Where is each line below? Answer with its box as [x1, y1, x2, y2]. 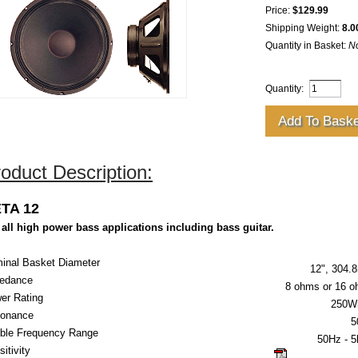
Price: [265, 5, 292, 16]
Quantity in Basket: [265, 40, 348, 51]
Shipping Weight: [265, 22, 342, 34]
